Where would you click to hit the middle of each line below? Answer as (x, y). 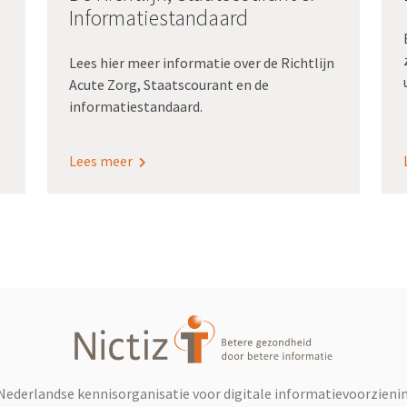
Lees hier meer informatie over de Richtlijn (202, 63)
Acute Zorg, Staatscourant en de (169, 85)
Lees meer (102, 161)
